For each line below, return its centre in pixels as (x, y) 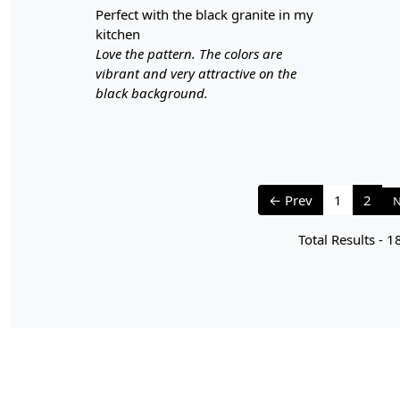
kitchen (118, 33)
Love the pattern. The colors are (189, 53)
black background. (152, 92)
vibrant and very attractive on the (196, 73)
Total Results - (342, 239)
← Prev (290, 200)
